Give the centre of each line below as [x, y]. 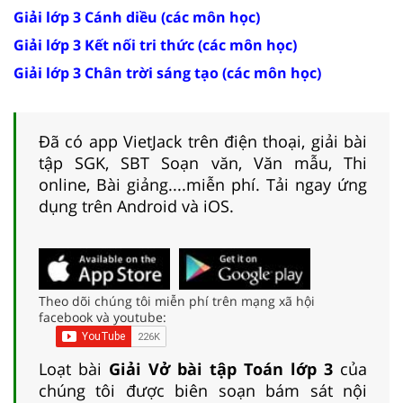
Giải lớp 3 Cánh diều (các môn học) [137, 17]
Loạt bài [74, 368]
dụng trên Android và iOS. [136, 206]
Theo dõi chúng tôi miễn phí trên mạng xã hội [177, 300]
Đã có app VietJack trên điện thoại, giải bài [203, 141]
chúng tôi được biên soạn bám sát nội [203, 390]
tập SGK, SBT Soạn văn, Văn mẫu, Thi [203, 162]
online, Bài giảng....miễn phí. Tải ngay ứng [203, 184]
